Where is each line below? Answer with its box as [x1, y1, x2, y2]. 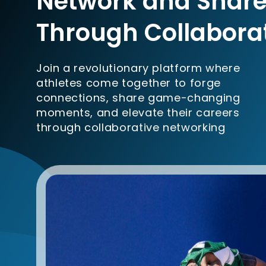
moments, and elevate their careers [36, 105, 240, 121]
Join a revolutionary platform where [36, 61, 240, 76]
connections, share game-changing [36, 90, 240, 106]
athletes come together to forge [36, 75, 221, 91]
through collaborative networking [36, 120, 226, 135]
